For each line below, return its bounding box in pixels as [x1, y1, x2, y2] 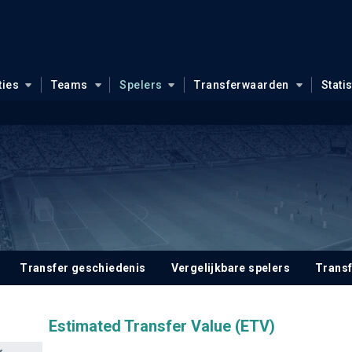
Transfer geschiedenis [20, 262, 146, 274]
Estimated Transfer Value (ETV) [48, 317, 275, 335]
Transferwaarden [194, 79, 289, 91]
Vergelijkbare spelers [170, 262, 291, 274]
